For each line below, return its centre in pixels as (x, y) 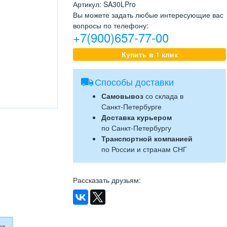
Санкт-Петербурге (131, 107)
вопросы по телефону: (111, 26)
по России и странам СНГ (144, 149)
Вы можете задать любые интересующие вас (148, 15)
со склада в (163, 96)
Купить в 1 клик (149, 54)
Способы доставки (134, 82)
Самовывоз (122, 96)
